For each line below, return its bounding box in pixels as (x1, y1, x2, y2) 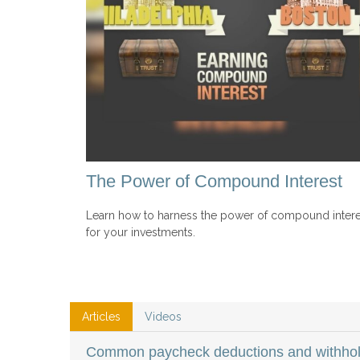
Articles (82, 309, 121, 323)
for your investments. (86, 225, 195, 239)
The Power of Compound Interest (86, 170, 342, 191)
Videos (145, 309, 182, 323)
